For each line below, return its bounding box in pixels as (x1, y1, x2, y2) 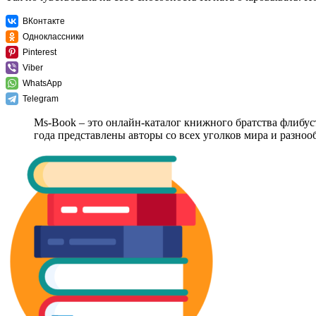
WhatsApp (23, 78, 62, 89)
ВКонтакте (23, 16, 65, 27)
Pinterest (23, 47, 56, 58)
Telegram (23, 94, 59, 104)
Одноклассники (23, 32, 84, 42)
